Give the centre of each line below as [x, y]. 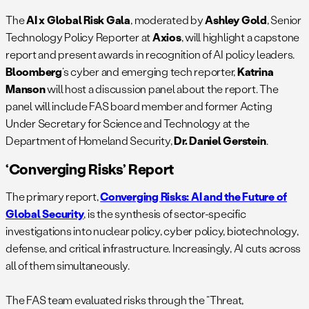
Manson [26, 88]
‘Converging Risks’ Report [90, 169]
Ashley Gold [236, 19]
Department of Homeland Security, [90, 140]
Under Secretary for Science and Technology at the [128, 123]
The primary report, [53, 197]
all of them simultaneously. [68, 266]
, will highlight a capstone [240, 37]
